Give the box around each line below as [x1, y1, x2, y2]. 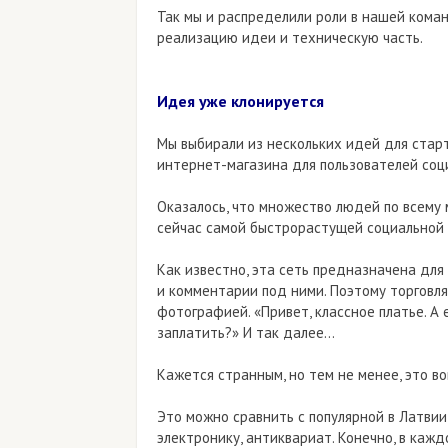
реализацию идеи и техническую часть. [157, 28, 423, 48]
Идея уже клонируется [157, 91, 324, 112]
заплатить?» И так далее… [157, 323, 335, 343]
